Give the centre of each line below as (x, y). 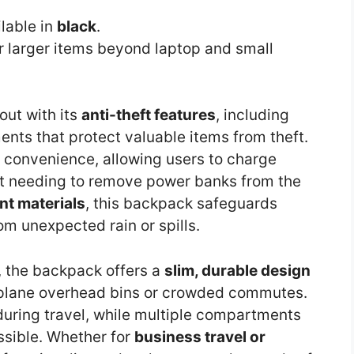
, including (252, 115)
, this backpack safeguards (181, 204)
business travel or (200, 337)
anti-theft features (149, 115)
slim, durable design (237, 270)
